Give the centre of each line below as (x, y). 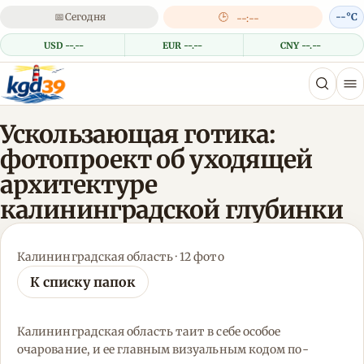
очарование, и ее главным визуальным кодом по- (163, 350)
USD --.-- (64, 45)
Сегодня (85, 17)
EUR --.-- (182, 45)
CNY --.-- (300, 45)
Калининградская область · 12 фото (121, 257)
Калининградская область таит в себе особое (149, 332)
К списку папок (83, 282)
